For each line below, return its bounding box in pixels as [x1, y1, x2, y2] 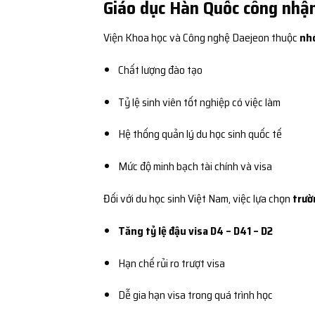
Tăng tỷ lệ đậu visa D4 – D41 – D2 [117, 221, 273, 240]
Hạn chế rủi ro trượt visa [117, 254, 225, 272]
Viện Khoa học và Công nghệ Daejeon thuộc [103, 28, 300, 46]
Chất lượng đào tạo [117, 60, 202, 79]
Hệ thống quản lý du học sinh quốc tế [117, 125, 282, 143]
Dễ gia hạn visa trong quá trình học [117, 286, 273, 304]
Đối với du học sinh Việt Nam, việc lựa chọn [103, 189, 292, 207]
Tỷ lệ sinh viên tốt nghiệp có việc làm [117, 93, 281, 111]
